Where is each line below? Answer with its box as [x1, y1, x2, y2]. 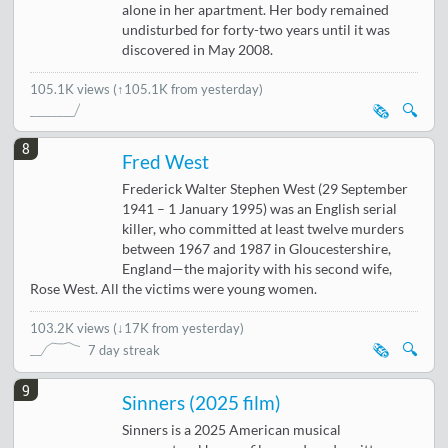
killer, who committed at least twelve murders [122, 221, 405, 238]
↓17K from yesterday [117, 320, 241, 337]
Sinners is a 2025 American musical [122, 422, 342, 439]
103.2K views [30, 320, 114, 337]
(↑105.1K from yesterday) [113, 80, 264, 97]
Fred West [122, 151, 210, 174]
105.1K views [30, 80, 114, 97]
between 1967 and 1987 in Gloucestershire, [122, 241, 392, 258]
